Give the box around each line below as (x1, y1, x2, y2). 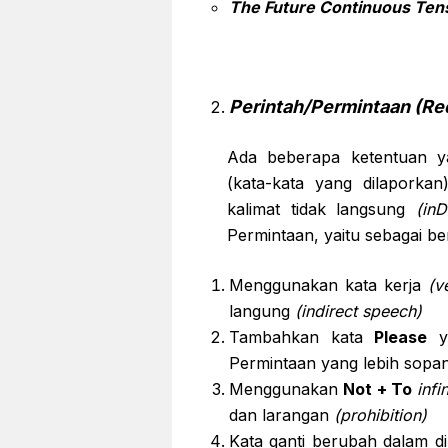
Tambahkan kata (229, 327, 363, 347)
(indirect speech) (290, 301, 422, 321)
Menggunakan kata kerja (229, 275, 428, 295)
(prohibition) (334, 405, 427, 425)
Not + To (343, 379, 413, 399)
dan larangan (229, 405, 334, 425)
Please (363, 327, 427, 347)
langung (229, 301, 290, 321)
